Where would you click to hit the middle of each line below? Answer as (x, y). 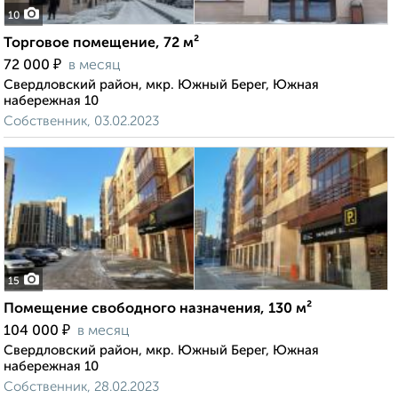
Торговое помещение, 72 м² (101, 44)
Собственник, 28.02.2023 (81, 387)
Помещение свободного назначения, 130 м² (158, 310)
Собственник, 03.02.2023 (81, 122)
